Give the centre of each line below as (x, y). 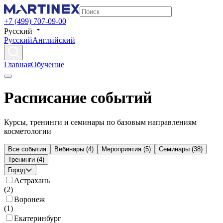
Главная (17, 64)
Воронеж (29, 199)
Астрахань (32, 180)
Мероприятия (121, 149)
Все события (27, 149)
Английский (54, 40)
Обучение (48, 64)
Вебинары (69, 149)
